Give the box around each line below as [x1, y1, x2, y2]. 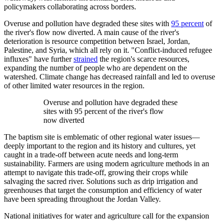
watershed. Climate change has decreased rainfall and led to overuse [4, 73, 215, 81]
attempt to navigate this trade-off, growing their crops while [4, 168, 188, 177]
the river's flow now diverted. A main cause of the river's [4, 28, 179, 37]
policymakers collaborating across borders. [4, 2, 138, 11]
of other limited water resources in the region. [4, 81, 147, 90]
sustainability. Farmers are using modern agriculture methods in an [4, 159, 209, 168]
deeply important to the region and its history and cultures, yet [4, 142, 195, 150]
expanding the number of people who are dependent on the [4, 64, 187, 73]
